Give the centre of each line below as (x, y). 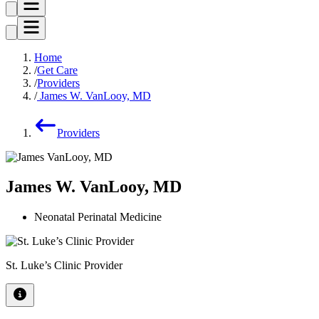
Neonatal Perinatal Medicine (98, 217)
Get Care (57, 70)
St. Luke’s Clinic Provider (64, 266)
